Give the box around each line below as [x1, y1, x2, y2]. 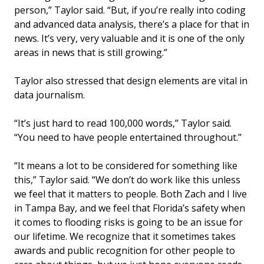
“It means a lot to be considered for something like [14, 159, 237, 173]
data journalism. [14, 88, 85, 102]
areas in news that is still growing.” [14, 46, 167, 60]
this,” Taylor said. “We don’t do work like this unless [14, 173, 240, 187]
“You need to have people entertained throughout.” [14, 131, 242, 144]
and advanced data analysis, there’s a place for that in [14, 18, 249, 31]
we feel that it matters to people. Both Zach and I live [14, 187, 247, 201]
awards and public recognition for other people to [14, 244, 235, 258]
